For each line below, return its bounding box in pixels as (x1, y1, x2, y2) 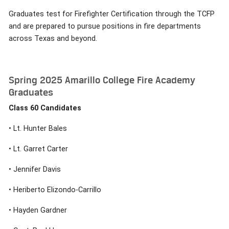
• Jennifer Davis (9, 165, 61, 174)
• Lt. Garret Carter (9, 144, 68, 153)
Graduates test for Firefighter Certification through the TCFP (9, 9, 215, 18)
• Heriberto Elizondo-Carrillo (9, 185, 101, 194)
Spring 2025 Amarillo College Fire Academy (9, 74, 195, 85)
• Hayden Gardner (9, 205, 67, 215)
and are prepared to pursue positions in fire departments (9, 21, 201, 31)
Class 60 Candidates (9, 103, 81, 112)
